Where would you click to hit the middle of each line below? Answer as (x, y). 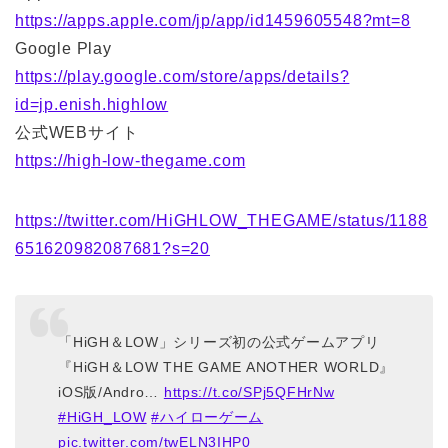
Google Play (63, 48)
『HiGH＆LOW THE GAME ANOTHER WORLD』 (226, 366)
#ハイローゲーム (207, 416)
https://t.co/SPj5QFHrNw (249, 391)
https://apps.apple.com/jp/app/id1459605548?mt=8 (213, 20)
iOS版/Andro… (111, 391)
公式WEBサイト (77, 132)
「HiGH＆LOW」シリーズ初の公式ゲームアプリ (219, 341)
